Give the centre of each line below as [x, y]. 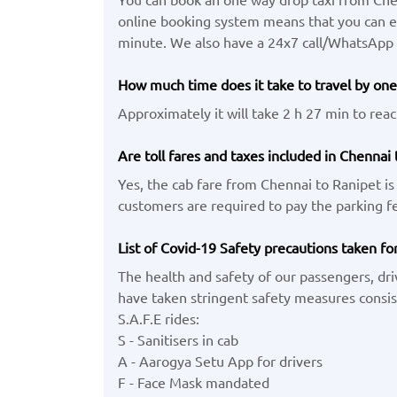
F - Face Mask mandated [194, 381]
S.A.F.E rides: [159, 318]
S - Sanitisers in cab [178, 339]
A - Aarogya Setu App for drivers [220, 360]
